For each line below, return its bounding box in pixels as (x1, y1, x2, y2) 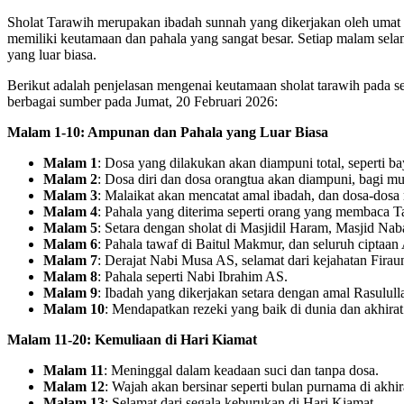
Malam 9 (43, 284, 97, 300)
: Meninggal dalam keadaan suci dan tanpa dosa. (104, 362, 379, 378)
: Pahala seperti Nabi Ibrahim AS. (97, 268, 288, 284)
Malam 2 (43, 170, 97, 187)
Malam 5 (43, 219, 97, 235)
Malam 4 (43, 203, 97, 219)
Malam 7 (43, 252, 97, 268)
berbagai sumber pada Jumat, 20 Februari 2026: (7, 93, 278, 109)
